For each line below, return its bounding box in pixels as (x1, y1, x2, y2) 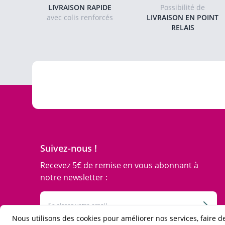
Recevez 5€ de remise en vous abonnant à (40, 160, 198, 171)
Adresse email (40, 190, 80, 199)
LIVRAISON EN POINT (147, 13, 219, 22)
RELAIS (171, 23, 194, 32)
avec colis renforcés (46, 13, 113, 22)
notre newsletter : (40, 172, 107, 183)
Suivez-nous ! (40, 142, 97, 154)
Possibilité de (160, 3, 205, 12)
